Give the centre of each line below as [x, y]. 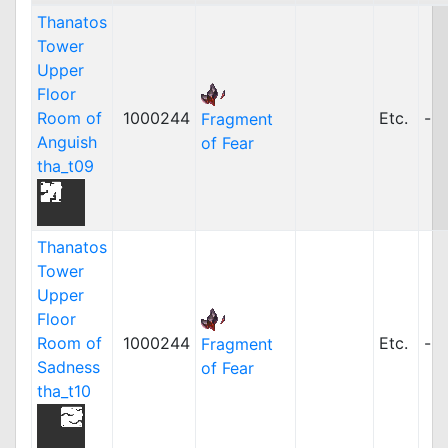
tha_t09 [65, 166]
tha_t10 [64, 391]
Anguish [67, 142]
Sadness [68, 367]
